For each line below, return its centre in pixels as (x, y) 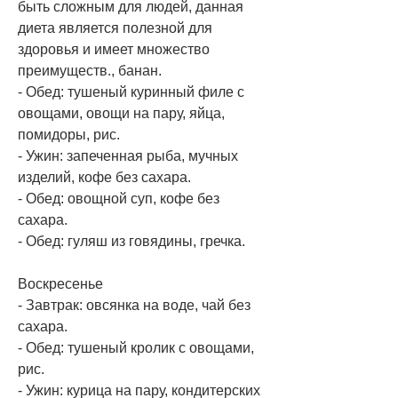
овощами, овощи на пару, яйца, (121, 113)
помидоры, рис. (69, 134)
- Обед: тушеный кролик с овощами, (136, 347)
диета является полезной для (115, 28)
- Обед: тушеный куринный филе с (131, 92)
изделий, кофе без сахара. (104, 177)
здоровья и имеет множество (114, 49)
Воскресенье (60, 283)
